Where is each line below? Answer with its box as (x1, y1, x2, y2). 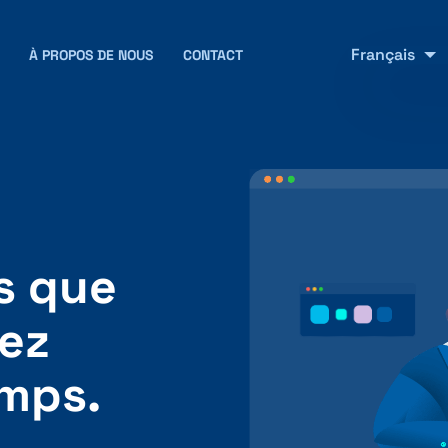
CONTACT (182, 46, 243, 64)
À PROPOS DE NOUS (28, 46, 153, 64)
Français (351, 44, 415, 65)
